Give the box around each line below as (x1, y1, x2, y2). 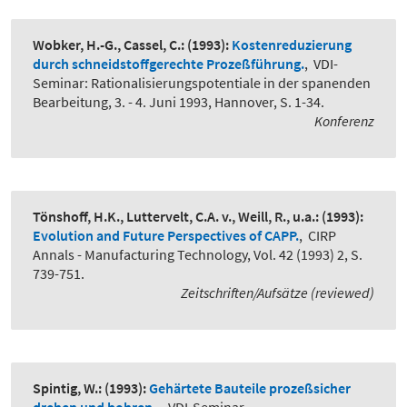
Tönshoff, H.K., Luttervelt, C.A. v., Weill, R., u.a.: (33, 207, 319, 226)
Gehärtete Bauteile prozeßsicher (149, 379, 351, 398)
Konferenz (314, 112, 374, 131)
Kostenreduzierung (232, 35, 352, 55)
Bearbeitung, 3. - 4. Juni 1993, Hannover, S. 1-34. (33, 93, 324, 112)
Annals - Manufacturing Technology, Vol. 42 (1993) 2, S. (33, 245, 362, 264)
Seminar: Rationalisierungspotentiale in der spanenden (33, 74, 371, 93)
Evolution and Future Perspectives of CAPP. (33, 226, 299, 245)
